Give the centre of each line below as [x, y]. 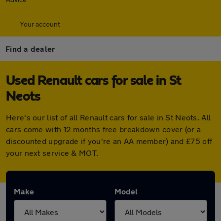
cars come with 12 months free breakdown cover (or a [104, 129]
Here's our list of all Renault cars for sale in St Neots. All [109, 117]
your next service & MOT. [52, 153]
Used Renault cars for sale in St [93, 81]
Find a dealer [30, 49]
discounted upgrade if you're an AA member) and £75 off [109, 141]
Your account [40, 24]
